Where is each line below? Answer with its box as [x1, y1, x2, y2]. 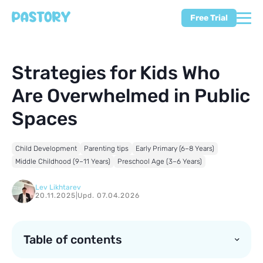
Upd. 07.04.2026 [77, 191, 140, 200]
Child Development [15, 144, 77, 153]
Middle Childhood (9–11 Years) [15, 157, 110, 166]
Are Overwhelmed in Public [12, 85, 250, 107]
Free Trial [190, 13, 228, 23]
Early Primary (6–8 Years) [136, 144, 214, 153]
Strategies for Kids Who [12, 62, 220, 84]
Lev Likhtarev [35, 183, 81, 191]
